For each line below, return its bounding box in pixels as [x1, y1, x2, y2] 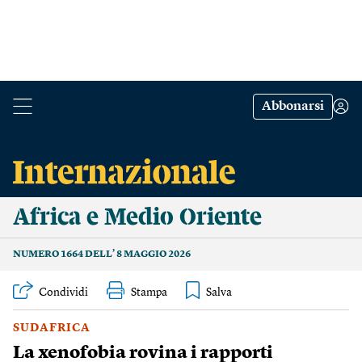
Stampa [131, 287, 167, 298]
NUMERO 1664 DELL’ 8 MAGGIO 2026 [13, 250, 191, 259]
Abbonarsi [262, 100, 324, 113]
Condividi [39, 287, 88, 298]
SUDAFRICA [13, 322, 90, 334]
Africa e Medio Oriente [13, 205, 262, 229]
